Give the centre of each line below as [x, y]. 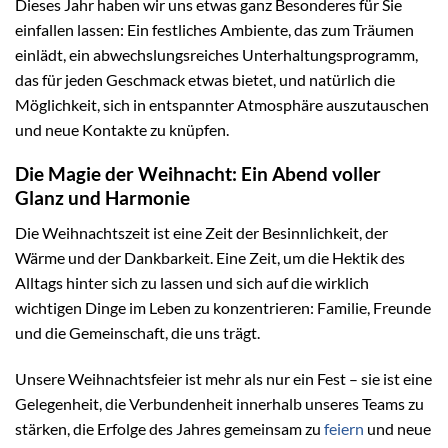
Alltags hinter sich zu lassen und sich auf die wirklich [192, 282]
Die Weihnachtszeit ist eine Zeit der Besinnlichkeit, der [201, 232]
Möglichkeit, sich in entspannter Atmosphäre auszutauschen [222, 104]
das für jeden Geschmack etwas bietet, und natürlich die [205, 79]
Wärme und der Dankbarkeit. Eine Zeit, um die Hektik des [210, 257]
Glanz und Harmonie [102, 198]
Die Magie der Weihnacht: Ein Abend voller [198, 174]
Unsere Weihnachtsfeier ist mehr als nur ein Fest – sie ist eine [223, 378]
